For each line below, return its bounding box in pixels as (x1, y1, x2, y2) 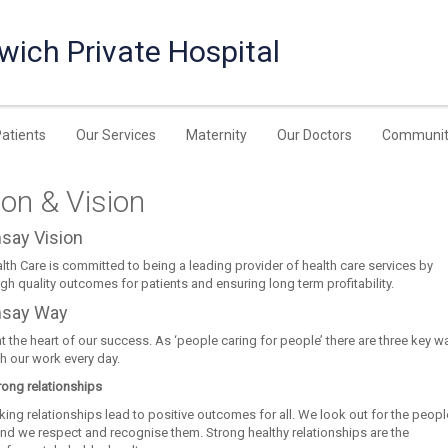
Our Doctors (277, 127, 353, 143)
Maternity (186, 127, 248, 143)
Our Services (76, 127, 157, 143)
